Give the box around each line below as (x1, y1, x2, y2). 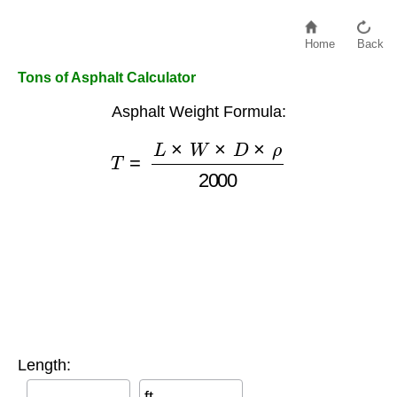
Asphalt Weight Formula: (111, 103, 286, 121)
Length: (18, 356, 71, 375)
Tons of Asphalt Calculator (18, 70, 196, 85)
